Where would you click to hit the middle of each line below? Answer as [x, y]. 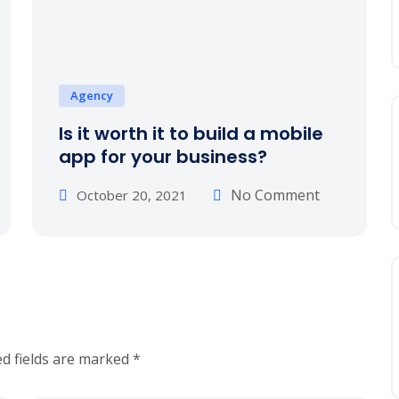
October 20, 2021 [132, 195]
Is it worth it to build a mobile [191, 134]
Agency [92, 95]
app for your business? [163, 157]
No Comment [275, 195]
